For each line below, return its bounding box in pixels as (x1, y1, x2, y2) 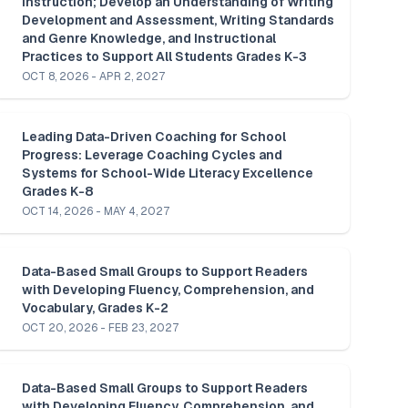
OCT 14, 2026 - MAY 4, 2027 (22, 203, 169, 219)
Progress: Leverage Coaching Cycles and (22, 146, 282, 163)
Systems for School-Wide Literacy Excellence (22, 164, 313, 181)
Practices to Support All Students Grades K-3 (22, 47, 307, 65)
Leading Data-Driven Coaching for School (22, 127, 286, 145)
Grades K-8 (22, 182, 94, 199)
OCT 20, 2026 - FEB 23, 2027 (22, 320, 178, 335)
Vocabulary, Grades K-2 (22, 299, 171, 316)
